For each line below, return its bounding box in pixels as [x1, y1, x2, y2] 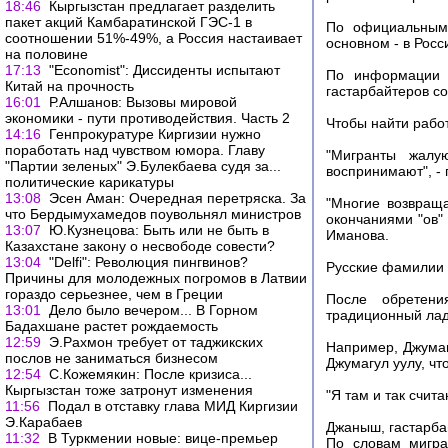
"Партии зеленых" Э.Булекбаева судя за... [5, 158, 281, 174]
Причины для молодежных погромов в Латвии [5, 270, 307, 286]
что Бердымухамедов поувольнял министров [5, 206, 301, 222]
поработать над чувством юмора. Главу [5, 142, 265, 158]
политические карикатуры [5, 174, 174, 190]
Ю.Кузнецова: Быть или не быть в [49, 222, 269, 238]
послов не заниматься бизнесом [5, 350, 218, 366]
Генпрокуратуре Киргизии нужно [49, 126, 261, 142]
